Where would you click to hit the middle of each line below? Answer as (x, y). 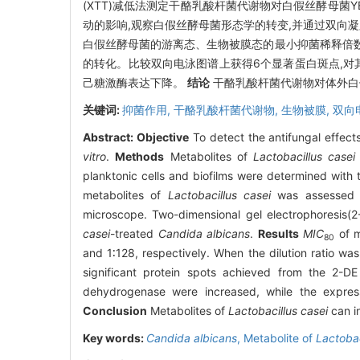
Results (278, 234)
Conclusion (115, 311)
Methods (140, 157)
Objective (162, 137)
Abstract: (110, 137)
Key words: (115, 338)
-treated (134, 234)
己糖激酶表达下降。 (135, 83)
